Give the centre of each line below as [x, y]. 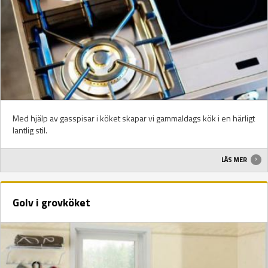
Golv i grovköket [51, 202]
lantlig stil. [30, 130]
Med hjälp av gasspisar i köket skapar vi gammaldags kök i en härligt [134, 118]
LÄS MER [235, 159]
